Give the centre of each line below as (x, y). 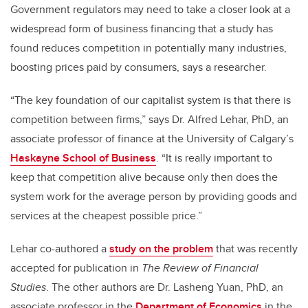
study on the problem (161, 249)
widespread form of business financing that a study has (142, 29)
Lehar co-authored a (60, 249)
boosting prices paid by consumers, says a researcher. (139, 67)
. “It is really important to (214, 158)
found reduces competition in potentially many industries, (148, 48)
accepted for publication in (76, 268)
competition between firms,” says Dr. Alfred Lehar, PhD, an (150, 120)
